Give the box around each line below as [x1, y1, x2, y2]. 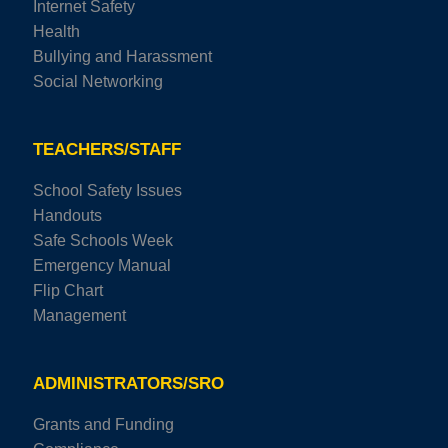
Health [33, 22, 80, 40]
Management [33, 306, 126, 324]
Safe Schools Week [33, 231, 173, 249]
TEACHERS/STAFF [33, 139, 181, 159]
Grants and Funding [33, 415, 174, 433]
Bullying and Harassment [33, 47, 212, 65]
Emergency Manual [33, 256, 171, 274]
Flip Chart [33, 281, 103, 299]
